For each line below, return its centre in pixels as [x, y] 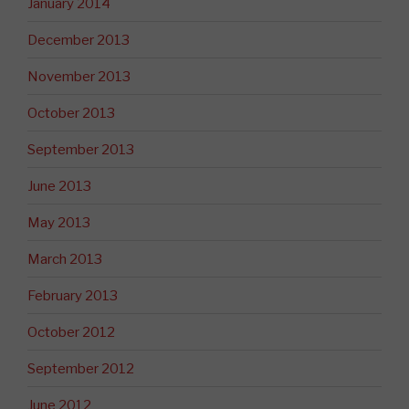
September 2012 [81, 368]
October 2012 [71, 332]
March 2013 [65, 259]
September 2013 [81, 149]
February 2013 [73, 295]
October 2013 [71, 113]
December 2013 [79, 40]
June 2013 [59, 186]
